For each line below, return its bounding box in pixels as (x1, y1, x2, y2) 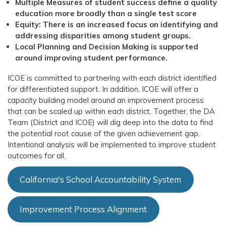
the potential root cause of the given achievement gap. (8, 129, 200, 139)
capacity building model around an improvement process (8, 95, 204, 105)
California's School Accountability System (20, 174, 182, 185)
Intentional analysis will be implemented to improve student (8, 140, 216, 150)
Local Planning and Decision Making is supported (15, 42, 198, 52)
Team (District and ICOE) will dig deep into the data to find (8, 118, 213, 128)
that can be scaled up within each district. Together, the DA (8, 106, 215, 117)
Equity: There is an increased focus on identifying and (15, 20, 218, 30)
